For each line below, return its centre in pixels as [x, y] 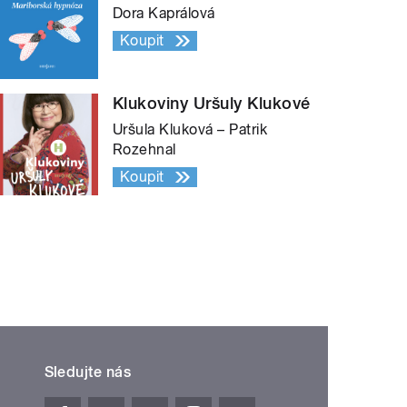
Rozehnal [144, 150]
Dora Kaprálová [164, 14]
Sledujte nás [88, 372]
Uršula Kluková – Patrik [190, 130]
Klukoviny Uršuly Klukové [212, 104]
